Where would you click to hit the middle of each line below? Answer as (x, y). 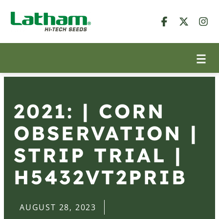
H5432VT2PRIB (100, 177)
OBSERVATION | (106, 133)
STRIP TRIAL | (98, 155)
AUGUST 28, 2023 (58, 207)
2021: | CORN (89, 111)
